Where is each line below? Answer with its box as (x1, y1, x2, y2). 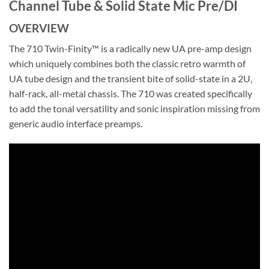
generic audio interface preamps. (9, 118, 142, 130)
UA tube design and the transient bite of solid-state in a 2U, (9, 73, 252, 85)
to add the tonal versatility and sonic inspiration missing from (9, 103, 260, 115)
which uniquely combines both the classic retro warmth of (9, 58, 246, 70)
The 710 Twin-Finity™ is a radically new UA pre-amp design (9, 43, 252, 55)
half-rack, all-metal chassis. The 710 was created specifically (9, 88, 252, 100)
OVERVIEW (9, 20, 69, 35)
